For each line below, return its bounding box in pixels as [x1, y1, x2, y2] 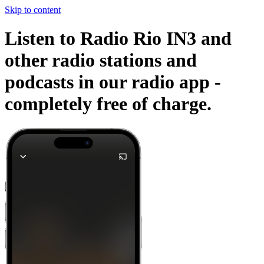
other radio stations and [5, 49, 197, 71]
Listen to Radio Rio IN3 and [5, 28, 232, 49]
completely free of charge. [5, 93, 212, 115]
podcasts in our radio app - [5, 71, 221, 93]
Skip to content [5, 5, 61, 15]
